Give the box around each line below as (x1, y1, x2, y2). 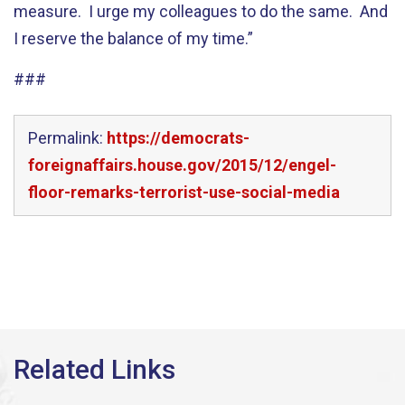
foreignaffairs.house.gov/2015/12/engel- (28, 155, 336, 174)
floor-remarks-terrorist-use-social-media (28, 183, 340, 202)
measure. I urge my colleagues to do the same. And (14, 2, 388, 21)
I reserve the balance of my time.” (14, 29, 253, 48)
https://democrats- (107, 128, 250, 147)
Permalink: (28, 128, 107, 147)
